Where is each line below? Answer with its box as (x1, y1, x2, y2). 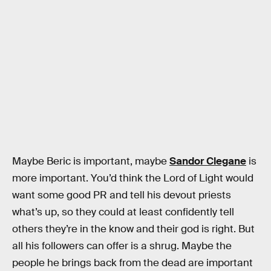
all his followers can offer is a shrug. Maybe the (12, 239, 232, 252)
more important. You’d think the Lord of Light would (12, 171, 253, 184)
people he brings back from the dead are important (12, 256, 253, 269)
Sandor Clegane (169, 154, 246, 168)
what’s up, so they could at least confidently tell (12, 205, 234, 218)
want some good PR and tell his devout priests (12, 188, 231, 201)
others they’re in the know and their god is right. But (12, 222, 255, 235)
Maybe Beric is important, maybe (12, 154, 169, 168)
